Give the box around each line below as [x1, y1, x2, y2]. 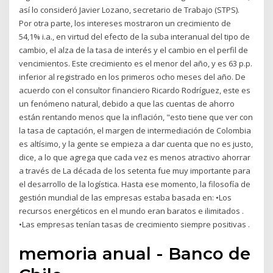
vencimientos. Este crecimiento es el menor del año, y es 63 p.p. [19, 57, 253, 69]
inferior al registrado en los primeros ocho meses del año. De [19, 71, 246, 82]
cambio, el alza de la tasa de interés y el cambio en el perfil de [19, 44, 249, 55]
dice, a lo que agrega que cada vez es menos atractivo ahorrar [19, 151, 251, 163]
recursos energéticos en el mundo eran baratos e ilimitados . [19, 205, 244, 216]
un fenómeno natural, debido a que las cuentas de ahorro [19, 97, 235, 109]
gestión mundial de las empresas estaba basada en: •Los [19, 191, 232, 203]
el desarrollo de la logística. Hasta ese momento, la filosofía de [19, 178, 251, 190]
